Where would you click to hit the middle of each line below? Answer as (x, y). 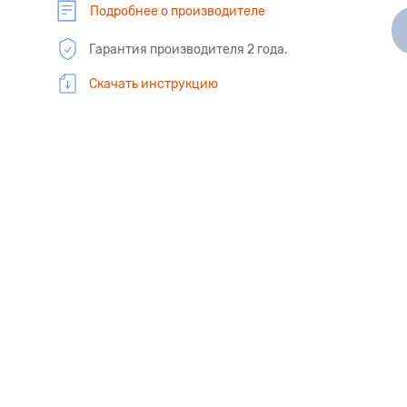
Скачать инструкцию (154, 84)
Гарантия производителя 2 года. (189, 49)
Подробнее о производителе (178, 11)
